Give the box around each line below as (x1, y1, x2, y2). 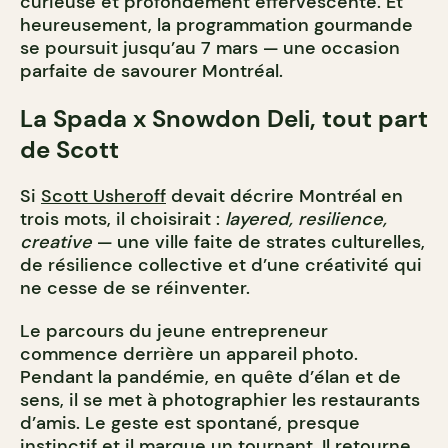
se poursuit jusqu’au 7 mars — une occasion (20, 35, 400, 60)
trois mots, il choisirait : (20, 206, 225, 231)
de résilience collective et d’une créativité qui (20, 252, 422, 277)
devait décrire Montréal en (166, 183, 403, 208)
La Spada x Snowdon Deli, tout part (20, 102, 428, 134)
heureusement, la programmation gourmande (20, 12, 413, 37)
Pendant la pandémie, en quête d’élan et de (20, 364, 401, 389)
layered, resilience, (225, 206, 387, 231)
